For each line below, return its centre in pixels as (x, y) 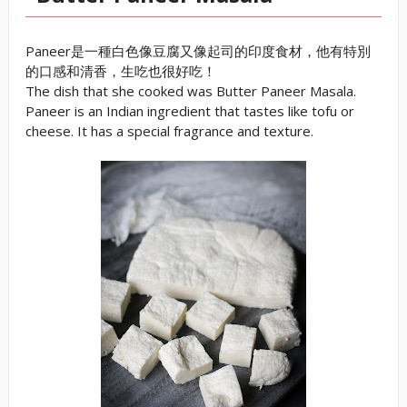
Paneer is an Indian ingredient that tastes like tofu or (189, 110)
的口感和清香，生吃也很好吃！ (120, 70)
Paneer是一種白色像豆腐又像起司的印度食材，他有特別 (198, 50)
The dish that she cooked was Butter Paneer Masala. (190, 90)
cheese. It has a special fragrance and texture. (169, 130)
